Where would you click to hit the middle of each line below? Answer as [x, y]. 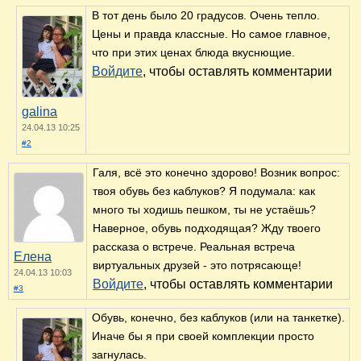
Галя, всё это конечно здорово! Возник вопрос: [216, 173]
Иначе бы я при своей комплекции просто [203, 336]
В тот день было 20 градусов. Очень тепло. [206, 16]
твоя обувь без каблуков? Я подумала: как [204, 191]
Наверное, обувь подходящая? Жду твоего [207, 228]
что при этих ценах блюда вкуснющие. [193, 53]
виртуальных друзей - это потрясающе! [197, 266]
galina [39, 112]
